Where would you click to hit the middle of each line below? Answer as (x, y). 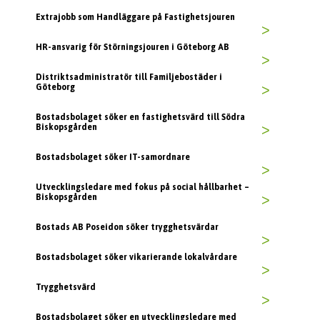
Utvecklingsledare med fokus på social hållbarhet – (142, 187)
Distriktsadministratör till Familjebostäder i (129, 77)
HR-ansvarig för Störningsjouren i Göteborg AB (132, 47)
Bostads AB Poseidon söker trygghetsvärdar (127, 227)
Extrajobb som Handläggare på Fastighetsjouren (135, 17)
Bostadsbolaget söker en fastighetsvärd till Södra (140, 117)
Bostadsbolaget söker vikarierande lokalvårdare (136, 257)
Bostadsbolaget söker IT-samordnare (113, 157)
